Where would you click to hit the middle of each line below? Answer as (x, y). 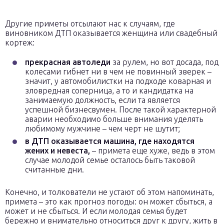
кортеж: (20, 42)
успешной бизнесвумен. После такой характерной (120, 109)
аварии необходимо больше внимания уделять (114, 119)
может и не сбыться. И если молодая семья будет (96, 211)
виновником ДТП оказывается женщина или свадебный (111, 33)
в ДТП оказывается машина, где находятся (110, 141)
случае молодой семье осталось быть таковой (110, 160)
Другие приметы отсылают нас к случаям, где (90, 23)
